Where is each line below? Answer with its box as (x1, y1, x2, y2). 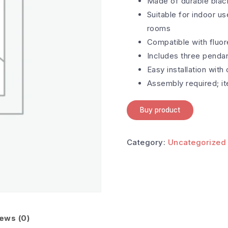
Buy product (139, 105, 180, 114)
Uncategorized (167, 137, 226, 147)
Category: (126, 137, 168, 147)
